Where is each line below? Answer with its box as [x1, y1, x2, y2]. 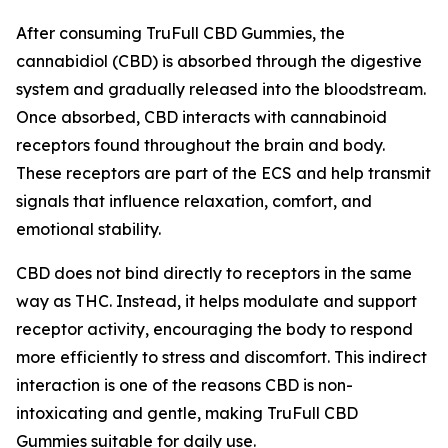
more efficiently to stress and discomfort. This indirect [16, 347, 427, 368]
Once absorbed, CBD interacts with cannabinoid [16, 107, 387, 128]
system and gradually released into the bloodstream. [16, 79, 426, 100]
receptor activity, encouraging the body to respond [16, 319, 413, 340]
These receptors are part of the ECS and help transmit [16, 163, 431, 184]
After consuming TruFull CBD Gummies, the [16, 23, 345, 44]
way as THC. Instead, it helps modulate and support [16, 291, 417, 312]
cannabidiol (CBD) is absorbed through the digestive [16, 51, 422, 72]
